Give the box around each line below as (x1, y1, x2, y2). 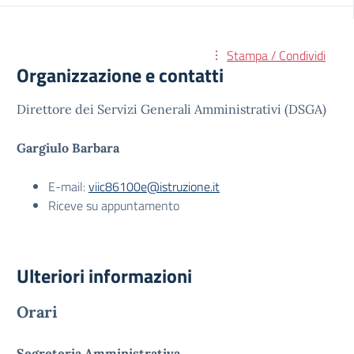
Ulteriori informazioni (17, 262, 192, 290)
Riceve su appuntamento (48, 196, 179, 215)
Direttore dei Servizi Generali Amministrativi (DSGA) (17, 101, 326, 117)
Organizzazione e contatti (17, 61, 224, 89)
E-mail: (48, 177, 88, 196)
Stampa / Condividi (227, 46, 326, 65)
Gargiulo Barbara (17, 140, 119, 156)
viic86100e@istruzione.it (88, 177, 220, 196)
